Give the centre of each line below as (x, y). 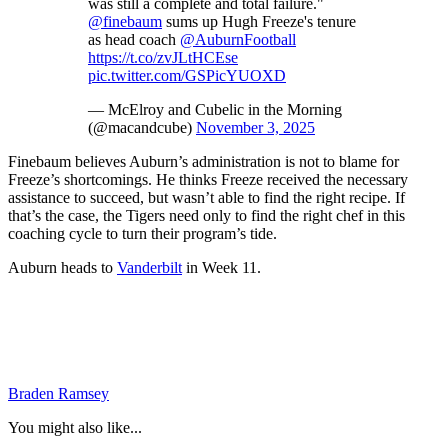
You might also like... (75, 427)
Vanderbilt (149, 267)
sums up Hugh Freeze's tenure (259, 21)
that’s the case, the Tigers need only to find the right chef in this (206, 215)
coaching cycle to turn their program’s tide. (142, 233)
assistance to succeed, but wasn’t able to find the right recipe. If (206, 197)
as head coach (134, 39)
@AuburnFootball (238, 39)
